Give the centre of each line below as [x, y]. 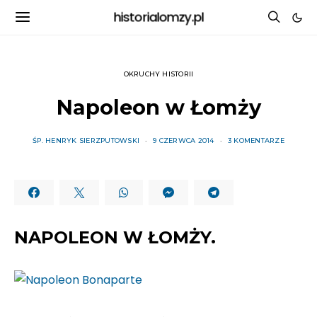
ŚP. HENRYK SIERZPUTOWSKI [86, 140]
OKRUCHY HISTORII [158, 74]
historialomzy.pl [158, 17]
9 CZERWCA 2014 [184, 140]
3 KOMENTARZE [256, 140]
